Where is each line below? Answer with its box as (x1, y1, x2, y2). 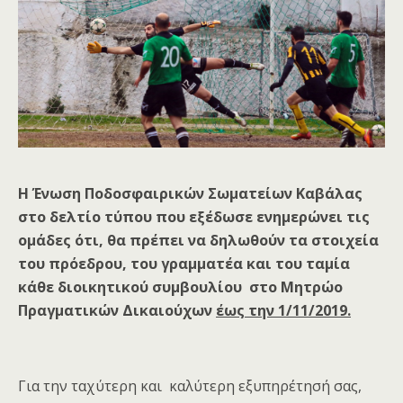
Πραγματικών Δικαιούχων (18, 300, 212, 320)
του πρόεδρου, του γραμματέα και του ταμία (18, 253, 350, 273)
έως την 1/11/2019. (216, 300, 351, 320)
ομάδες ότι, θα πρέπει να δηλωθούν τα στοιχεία (18, 229, 379, 250)
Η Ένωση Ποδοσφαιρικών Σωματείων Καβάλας (18, 183, 363, 203)
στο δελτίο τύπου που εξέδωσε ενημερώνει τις (18, 206, 370, 227)
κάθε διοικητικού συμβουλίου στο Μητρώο (18, 276, 343, 297)
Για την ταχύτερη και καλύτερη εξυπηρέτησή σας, (18, 375, 362, 396)
